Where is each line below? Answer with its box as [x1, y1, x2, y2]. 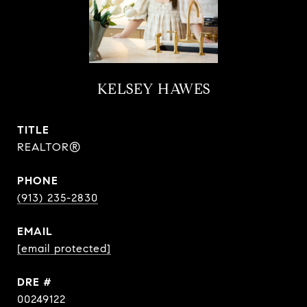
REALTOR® [17, 140, 81, 153]
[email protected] [17, 242, 111, 255]
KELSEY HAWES [97, 80, 210, 98]
